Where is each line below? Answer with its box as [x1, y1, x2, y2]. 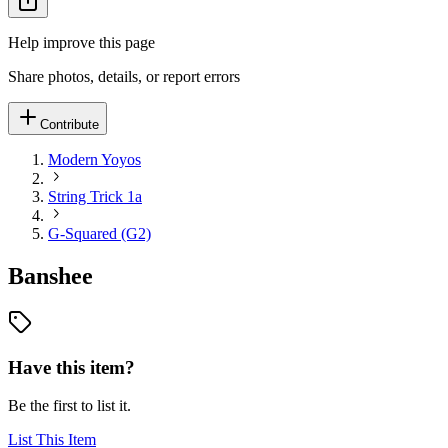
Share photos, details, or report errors [8, 68, 240, 85]
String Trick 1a [48, 188, 142, 205]
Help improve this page [8, 34, 155, 51]
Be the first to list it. [8, 397, 131, 415]
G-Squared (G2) [48, 225, 151, 242]
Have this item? [8, 356, 135, 378]
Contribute [40, 117, 99, 132]
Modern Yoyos [48, 151, 141, 168]
